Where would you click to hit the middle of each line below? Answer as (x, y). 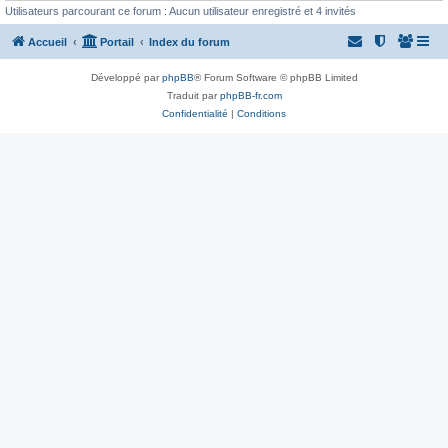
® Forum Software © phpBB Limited (275, 77)
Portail (117, 41)
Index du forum (189, 41)
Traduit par (193, 95)
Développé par (126, 77)
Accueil (47, 41)
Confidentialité (195, 113)
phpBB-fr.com (250, 95)
